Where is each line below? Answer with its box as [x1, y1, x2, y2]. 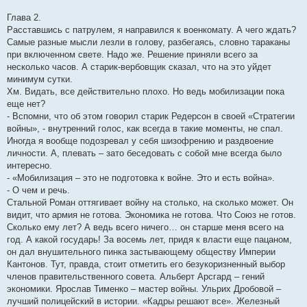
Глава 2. [7, 12, 41, 23]
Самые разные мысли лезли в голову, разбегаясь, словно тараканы [7, 37, 290, 48]
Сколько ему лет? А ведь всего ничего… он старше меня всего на [7, 222, 284, 233]
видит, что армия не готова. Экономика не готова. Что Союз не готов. [7, 210, 296, 221]
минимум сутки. [7, 74, 73, 85]
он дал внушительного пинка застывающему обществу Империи [7, 247, 275, 258]
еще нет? [7, 99, 45, 110]
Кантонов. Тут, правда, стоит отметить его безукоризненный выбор [7, 259, 285, 270]
